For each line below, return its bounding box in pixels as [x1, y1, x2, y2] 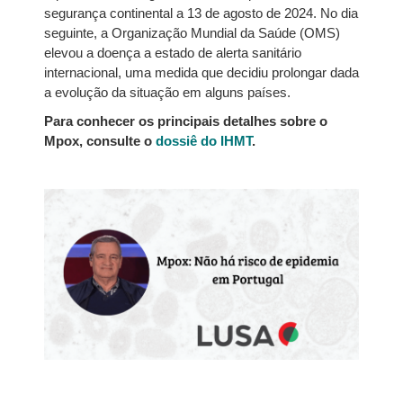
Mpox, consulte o [43, 133, 156, 148]
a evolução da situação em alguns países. [43, 85, 291, 100]
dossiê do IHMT [155, 133, 252, 148]
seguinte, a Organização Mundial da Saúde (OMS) [43, 25, 340, 40]
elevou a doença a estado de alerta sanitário [43, 45, 301, 60]
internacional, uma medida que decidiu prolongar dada [43, 65, 359, 80]
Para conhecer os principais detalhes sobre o [43, 113, 327, 129]
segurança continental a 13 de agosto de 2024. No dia [43, 5, 358, 21]
